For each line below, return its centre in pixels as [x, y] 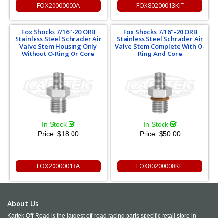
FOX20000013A [58, 166]
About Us [23, 204]
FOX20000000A [58, 5]
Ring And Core [160, 54]
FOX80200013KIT [160, 5]
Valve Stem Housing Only [58, 46]
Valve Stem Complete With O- [160, 46]
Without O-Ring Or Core [58, 54]
